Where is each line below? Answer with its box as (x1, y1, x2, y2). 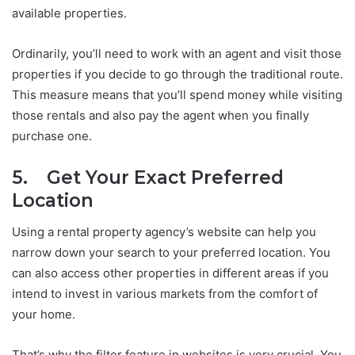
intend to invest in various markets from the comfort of (12, 285, 318, 301)
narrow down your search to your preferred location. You (12, 244, 330, 260)
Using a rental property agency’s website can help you (12, 223, 316, 239)
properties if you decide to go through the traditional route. (12, 67, 343, 82)
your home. (12, 306, 75, 322)
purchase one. (12, 128, 92, 144)
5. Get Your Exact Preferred (12, 166, 284, 189)
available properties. (12, 6, 130, 21)
